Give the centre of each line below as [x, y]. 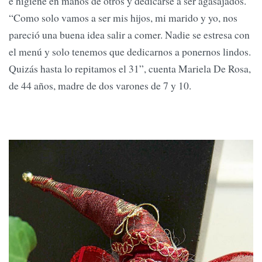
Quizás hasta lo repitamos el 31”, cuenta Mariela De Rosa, [130, 69]
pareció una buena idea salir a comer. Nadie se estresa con [129, 35]
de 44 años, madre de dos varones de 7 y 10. [100, 86]
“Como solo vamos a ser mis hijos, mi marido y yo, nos [123, 18]
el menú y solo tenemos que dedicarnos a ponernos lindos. [130, 52]
